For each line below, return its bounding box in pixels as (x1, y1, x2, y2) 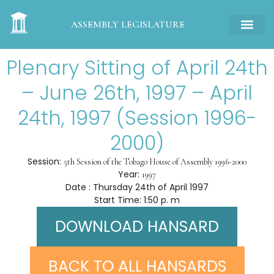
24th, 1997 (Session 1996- (18, 104, 256, 131)
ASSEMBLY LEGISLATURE (70, 18, 185, 31)
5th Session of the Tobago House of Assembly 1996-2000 (64, 157, 246, 167)
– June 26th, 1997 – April (21, 79, 253, 106)
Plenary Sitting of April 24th (6, 54, 268, 81)
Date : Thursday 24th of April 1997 (65, 181, 209, 193)
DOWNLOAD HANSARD (55, 216, 219, 237)
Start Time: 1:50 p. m (94, 194, 180, 206)
